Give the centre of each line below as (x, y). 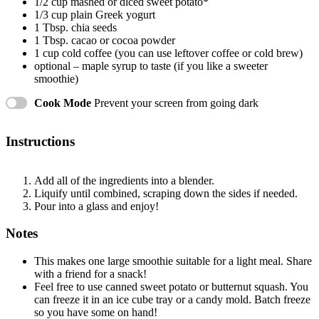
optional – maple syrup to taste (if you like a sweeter (151, 66)
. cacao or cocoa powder (120, 41)
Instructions (40, 141)
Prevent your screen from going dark (176, 103)
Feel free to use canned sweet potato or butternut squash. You (171, 287)
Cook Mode (63, 103)
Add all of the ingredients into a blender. (124, 180)
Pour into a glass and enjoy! (96, 206)
